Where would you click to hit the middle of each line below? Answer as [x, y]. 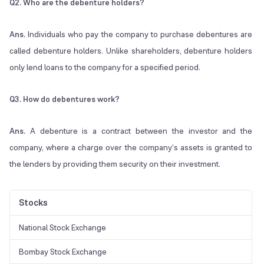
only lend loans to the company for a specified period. [105, 67]
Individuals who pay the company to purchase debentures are [139, 34]
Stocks [33, 203]
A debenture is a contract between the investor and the [139, 131]
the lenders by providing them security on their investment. [115, 164]
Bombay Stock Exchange [63, 252]
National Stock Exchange [62, 228]
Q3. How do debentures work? [65, 99]
